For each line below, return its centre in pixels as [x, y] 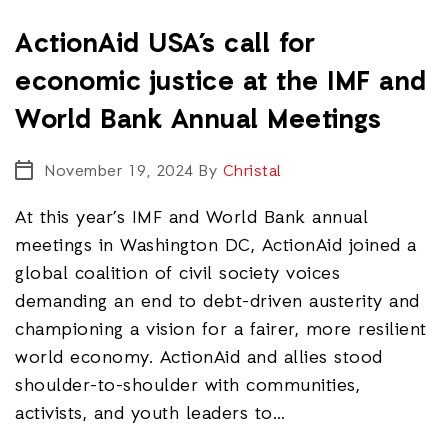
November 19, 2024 [119, 172]
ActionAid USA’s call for [165, 45]
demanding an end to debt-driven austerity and [217, 302]
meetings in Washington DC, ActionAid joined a [216, 246]
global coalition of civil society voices [177, 274]
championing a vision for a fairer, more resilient [221, 330]
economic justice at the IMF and [221, 83]
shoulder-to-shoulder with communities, [187, 386]
